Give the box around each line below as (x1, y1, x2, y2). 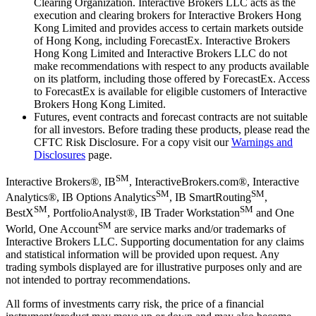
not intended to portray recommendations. (6, 274, 190, 286)
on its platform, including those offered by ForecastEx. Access (34, 72, 310, 85)
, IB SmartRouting (169, 191, 251, 204)
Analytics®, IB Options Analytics (6, 191, 156, 204)
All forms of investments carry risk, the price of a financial (6, 298, 264, 310)
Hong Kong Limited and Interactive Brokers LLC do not (34, 47, 287, 59)
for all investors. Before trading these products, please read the (34, 123, 310, 135)
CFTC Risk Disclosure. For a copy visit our (34, 135, 231, 148)
